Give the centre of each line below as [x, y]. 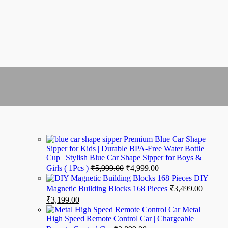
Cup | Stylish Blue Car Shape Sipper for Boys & [124, 158]
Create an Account [114, 174]
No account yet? [114, 158]
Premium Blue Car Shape [164, 139]
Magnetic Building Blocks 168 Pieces [108, 189]
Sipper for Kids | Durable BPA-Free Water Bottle [125, 149]
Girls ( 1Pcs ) [68, 168]
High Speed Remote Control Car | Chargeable [120, 219]
